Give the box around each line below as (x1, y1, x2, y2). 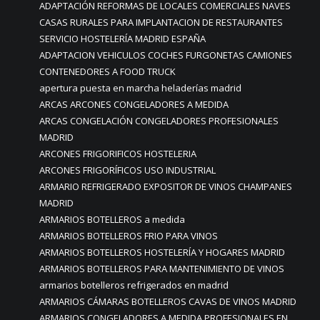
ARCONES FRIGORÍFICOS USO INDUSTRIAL (39, 164, 216, 176)
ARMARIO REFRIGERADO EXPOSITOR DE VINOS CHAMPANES (39, 180, 292, 193)
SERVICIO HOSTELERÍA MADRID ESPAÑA (39, 32, 206, 45)
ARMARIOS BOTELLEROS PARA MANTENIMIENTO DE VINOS (39, 262, 284, 275)
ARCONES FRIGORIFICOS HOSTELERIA (39, 147, 196, 160)
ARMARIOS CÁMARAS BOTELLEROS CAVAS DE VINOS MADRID (39, 295, 296, 308)
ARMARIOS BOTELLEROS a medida (39, 213, 185, 226)
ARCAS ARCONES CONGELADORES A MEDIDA (39, 98, 229, 111)
